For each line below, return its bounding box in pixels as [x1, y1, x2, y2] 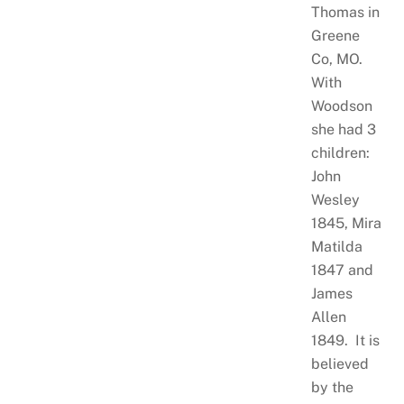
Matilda [310, 237, 363, 255]
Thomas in [310, 3, 380, 21]
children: [310, 143, 370, 161]
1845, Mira [310, 214, 381, 232]
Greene [310, 26, 360, 44]
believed [310, 354, 369, 372]
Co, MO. [310, 50, 363, 68]
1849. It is [310, 331, 380, 349]
